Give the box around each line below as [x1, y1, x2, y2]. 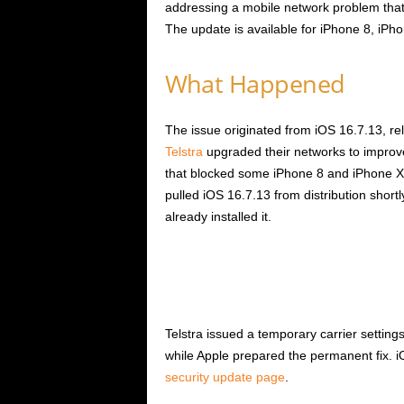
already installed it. [164, 209, 271, 225]
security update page [164, 370, 285, 385]
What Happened [164, 67, 345, 101]
